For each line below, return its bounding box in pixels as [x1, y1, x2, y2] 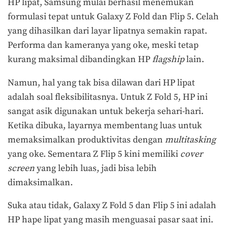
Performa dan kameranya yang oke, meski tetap [8, 39, 198, 51]
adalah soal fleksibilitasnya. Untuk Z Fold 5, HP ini [8, 91, 208, 103]
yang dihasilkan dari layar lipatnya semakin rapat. [8, 25, 207, 37]
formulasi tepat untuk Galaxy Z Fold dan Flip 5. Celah [8, 11, 219, 22]
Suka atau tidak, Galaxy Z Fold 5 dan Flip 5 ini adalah [8, 200, 216, 212]
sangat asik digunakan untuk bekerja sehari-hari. [8, 105, 204, 117]
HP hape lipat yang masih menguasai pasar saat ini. [8, 214, 215, 226]
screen [8, 162, 35, 174]
